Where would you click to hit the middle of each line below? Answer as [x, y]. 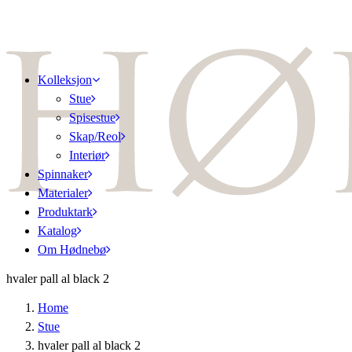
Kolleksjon [65, 80]
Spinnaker [63, 174]
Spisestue [92, 117]
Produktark [65, 212]
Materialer [63, 193]
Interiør [87, 155]
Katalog [57, 231]
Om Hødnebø [72, 249]
